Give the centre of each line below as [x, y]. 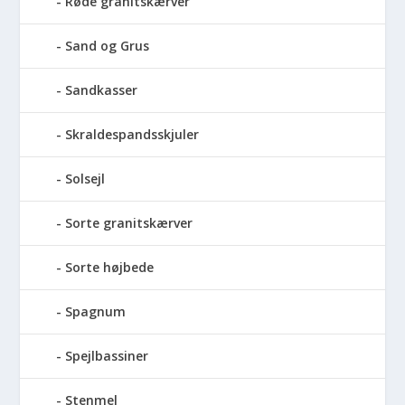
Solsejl [85, 179]
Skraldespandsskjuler [132, 135]
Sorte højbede [110, 268]
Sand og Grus [108, 46]
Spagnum [96, 312]
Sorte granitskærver [129, 223]
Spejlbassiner [107, 356]
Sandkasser [102, 90]
